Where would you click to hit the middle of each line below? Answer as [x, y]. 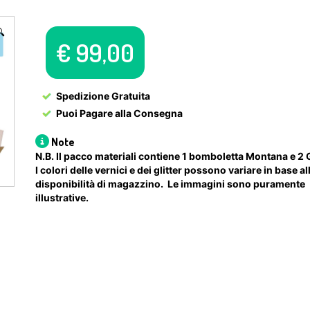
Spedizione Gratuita [103, 96]
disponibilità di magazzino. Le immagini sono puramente [170, 184]
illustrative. [63, 198]
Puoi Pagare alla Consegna [119, 113]
